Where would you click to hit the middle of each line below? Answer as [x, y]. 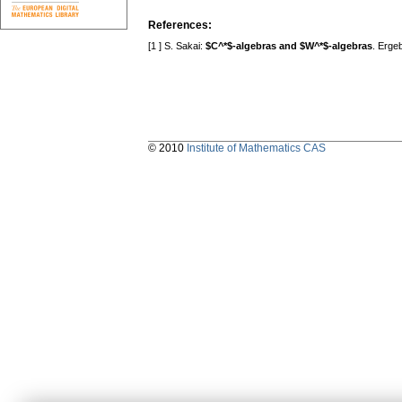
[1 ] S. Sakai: [177, 46]
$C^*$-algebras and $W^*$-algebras [289, 46]
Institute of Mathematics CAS [256, 149]
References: [180, 26]
